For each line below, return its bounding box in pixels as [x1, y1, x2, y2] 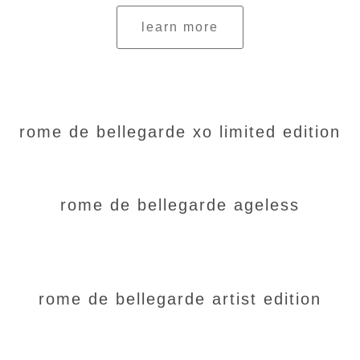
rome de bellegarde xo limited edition [19, 123, 341, 141]
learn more [141, 20, 219, 34]
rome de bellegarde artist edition [39, 290, 321, 308]
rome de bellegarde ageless [60, 196, 300, 214]
